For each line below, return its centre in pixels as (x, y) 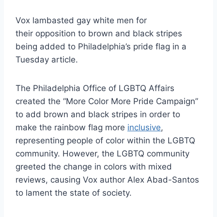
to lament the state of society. (74, 193)
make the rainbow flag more (71, 128)
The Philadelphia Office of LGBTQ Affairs (95, 88)
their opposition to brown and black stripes (99, 34)
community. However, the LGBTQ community (102, 154)
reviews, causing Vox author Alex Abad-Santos (107, 180)
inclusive (144, 128)
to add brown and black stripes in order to (98, 115)
